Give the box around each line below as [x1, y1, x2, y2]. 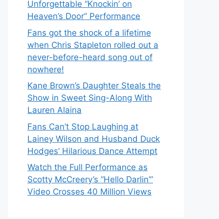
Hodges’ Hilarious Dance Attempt [27, 146, 157, 156]
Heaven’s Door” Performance [27, 11, 140, 21]
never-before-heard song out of [27, 52, 153, 62]
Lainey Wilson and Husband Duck [27, 133, 160, 144]
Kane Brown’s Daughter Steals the [27, 81, 161, 90]
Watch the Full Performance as [27, 162, 148, 172]
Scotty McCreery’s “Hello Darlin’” [27, 175, 153, 184]
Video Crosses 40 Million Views [27, 187, 152, 197]
